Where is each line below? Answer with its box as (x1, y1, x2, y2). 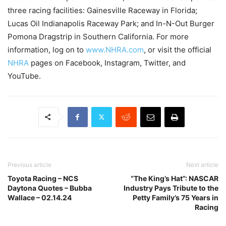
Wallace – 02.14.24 (8, 193, 72, 202)
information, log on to (8, 44, 86, 54)
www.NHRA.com (86, 44, 144, 54)
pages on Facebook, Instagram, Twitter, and (29, 58, 186, 68)
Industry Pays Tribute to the (124, 183, 218, 192)
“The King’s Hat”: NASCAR (131, 174, 218, 183)
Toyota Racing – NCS (8, 174, 78, 183)
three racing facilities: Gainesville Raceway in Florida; (8, 5, 197, 15)
